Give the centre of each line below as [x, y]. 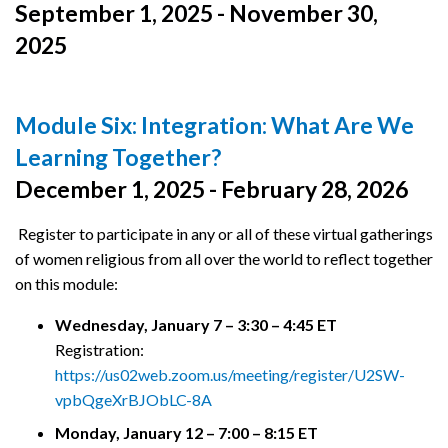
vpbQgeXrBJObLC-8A [133, 400]
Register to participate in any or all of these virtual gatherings [224, 234]
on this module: [66, 284]
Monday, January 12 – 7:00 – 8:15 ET [186, 433]
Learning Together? [120, 157]
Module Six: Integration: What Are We [214, 125]
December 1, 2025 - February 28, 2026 [213, 189]
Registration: [99, 350]
